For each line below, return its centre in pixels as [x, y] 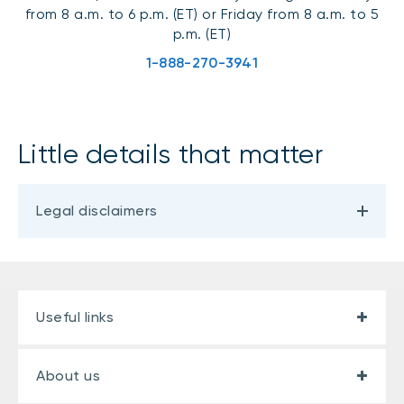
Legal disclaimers [97, 210]
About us [68, 375]
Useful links [75, 317]
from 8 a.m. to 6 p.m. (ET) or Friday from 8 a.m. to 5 [202, 14]
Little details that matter [170, 153]
